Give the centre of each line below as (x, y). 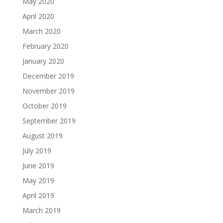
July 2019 (37, 150)
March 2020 (41, 31)
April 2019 (38, 195)
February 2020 (45, 46)
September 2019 (49, 120)
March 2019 (41, 210)
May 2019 (38, 180)
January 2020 (43, 61)
